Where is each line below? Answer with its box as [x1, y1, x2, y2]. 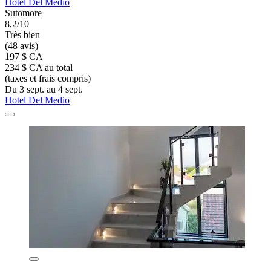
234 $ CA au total [5, 62, 73, 73]
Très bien [5, 29, 40, 40]
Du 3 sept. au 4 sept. [5, 83, 83, 94]
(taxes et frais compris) [5, 73, 91, 83]
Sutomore [5, 7, 42, 18]
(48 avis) [5, 40, 38, 51]
